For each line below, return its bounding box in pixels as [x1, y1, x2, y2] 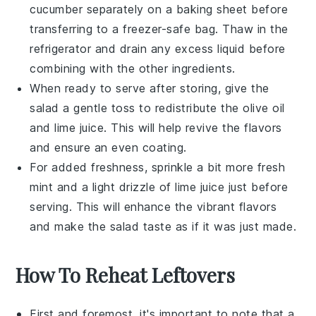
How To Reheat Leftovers [16, 262, 236, 288]
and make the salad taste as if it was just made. [30, 219, 297, 233]
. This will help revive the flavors [104, 121, 282, 135]
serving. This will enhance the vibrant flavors [30, 200, 277, 214]
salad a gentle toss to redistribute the [30, 101, 243, 115]
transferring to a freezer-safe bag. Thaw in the [30, 22, 288, 36]
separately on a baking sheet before [83, 2, 288, 16]
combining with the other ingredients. [30, 61, 236, 75]
